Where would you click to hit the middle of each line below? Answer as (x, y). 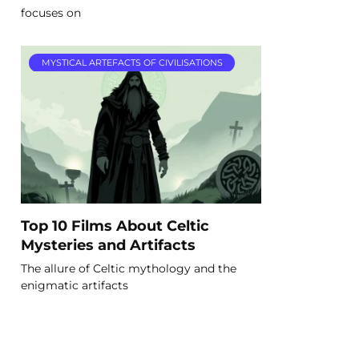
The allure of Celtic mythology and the (129, 268)
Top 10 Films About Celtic (115, 225)
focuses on (51, 12)
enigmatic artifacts (75, 285)
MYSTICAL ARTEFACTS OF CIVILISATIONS (132, 63)
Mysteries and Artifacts (108, 244)
